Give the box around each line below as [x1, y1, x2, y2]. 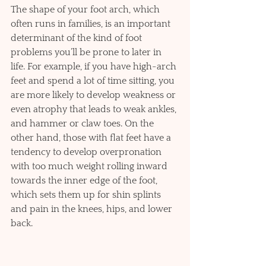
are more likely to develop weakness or [11, 90, 178, 101]
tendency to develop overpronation [11, 147, 164, 158]
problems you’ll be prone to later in [11, 47, 164, 58]
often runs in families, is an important [11, 18, 173, 30]
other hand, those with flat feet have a [11, 132, 173, 144]
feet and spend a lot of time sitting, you [11, 75, 177, 87]
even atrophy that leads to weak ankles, [11, 104, 179, 115]
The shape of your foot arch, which [11, 4, 162, 15]
